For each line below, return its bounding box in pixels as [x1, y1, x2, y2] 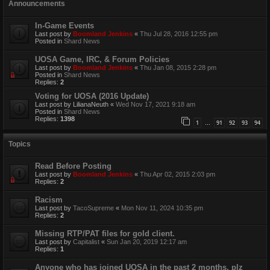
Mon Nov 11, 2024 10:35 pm [121, 204, 203, 212]
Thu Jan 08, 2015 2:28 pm [140, 64, 216, 72]
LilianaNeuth [73, 101, 108, 108]
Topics [8, 140, 31, 149]
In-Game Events [35, 21, 94, 31]
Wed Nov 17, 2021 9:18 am [116, 101, 195, 108]
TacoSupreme [73, 204, 114, 212]
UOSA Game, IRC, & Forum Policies [35, 55, 169, 64]
